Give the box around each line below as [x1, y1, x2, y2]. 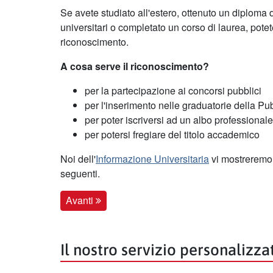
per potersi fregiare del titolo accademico [85, 127, 260, 142]
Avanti [66, 193, 96, 208]
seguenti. [60, 166, 100, 181]
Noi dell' [60, 152, 96, 166]
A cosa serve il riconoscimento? [60, 59, 209, 74]
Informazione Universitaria [96, 152, 209, 166]
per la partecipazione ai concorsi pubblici [85, 83, 261, 98]
